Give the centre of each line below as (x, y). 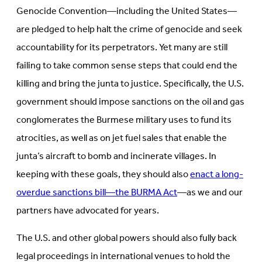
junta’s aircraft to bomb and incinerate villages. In (116, 157)
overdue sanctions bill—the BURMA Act (97, 193)
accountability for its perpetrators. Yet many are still (122, 48)
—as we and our (210, 193)
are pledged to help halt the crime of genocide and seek (129, 30)
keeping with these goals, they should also (103, 175)
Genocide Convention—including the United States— (127, 12)
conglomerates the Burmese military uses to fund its (124, 120)
